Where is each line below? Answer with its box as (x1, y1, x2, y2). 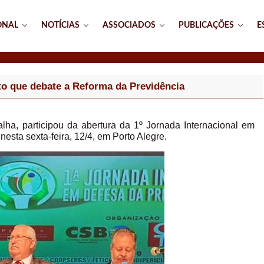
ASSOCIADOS (103, 21, 156, 30)
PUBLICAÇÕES (179, 21, 234, 30)
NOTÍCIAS (41, 21, 80, 30)
